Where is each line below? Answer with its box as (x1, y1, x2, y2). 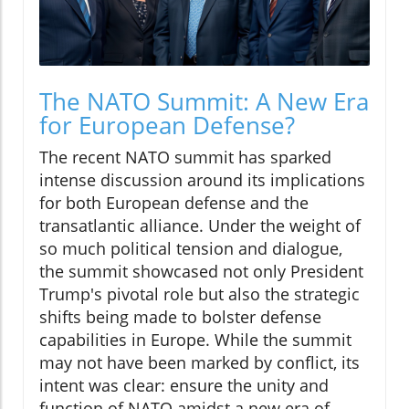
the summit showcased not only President (39, 259, 363, 282)
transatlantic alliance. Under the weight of (39, 214, 361, 236)
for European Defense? (39, 108, 295, 142)
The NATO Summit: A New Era (39, 84, 369, 118)
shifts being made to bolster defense (39, 305, 321, 328)
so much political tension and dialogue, (39, 236, 342, 259)
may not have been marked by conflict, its (39, 351, 360, 373)
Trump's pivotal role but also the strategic (39, 282, 360, 305)
